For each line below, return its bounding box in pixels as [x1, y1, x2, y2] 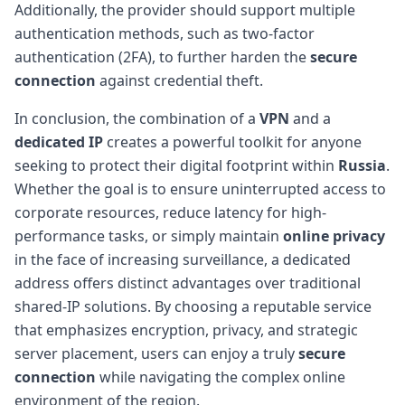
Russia [338, 155, 386, 175]
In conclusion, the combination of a [14, 108, 259, 128]
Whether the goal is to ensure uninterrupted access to [14, 178, 386, 199]
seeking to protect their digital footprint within [14, 155, 338, 175]
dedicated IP [14, 131, 103, 152]
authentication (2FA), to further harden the [14, 46, 310, 67]
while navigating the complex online [96, 366, 345, 387]
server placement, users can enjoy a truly [14, 343, 298, 363]
